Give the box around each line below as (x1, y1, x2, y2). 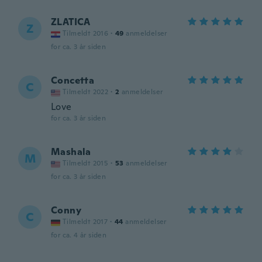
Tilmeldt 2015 (63, 158, 109, 168)
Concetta (51, 74, 95, 87)
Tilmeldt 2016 (63, 29, 109, 38)
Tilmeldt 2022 (63, 87, 109, 96)
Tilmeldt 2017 (63, 217, 108, 226)
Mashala (51, 146, 91, 158)
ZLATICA (51, 16, 91, 28)
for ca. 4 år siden (51, 230, 107, 240)
